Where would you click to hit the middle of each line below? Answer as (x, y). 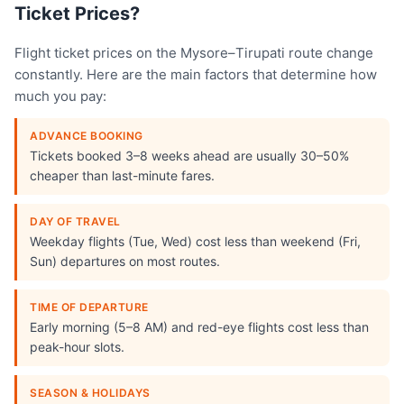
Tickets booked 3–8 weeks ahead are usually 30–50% (189, 156)
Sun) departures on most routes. (125, 261)
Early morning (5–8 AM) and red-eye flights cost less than (199, 327)
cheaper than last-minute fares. (122, 175)
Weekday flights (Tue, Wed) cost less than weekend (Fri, (195, 241)
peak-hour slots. (77, 347)
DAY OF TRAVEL (75, 221)
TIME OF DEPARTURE (89, 307)
